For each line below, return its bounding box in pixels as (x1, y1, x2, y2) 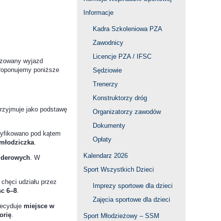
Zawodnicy (93, 39, 123, 47)
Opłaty (93, 136, 111, 144)
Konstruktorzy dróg (93, 94, 147, 102)
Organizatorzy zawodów (93, 108, 161, 116)
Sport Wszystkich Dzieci (83, 166, 154, 174)
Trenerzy (93, 80, 118, 88)
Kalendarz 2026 (83, 152, 128, 160)
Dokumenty (93, 122, 125, 130)
